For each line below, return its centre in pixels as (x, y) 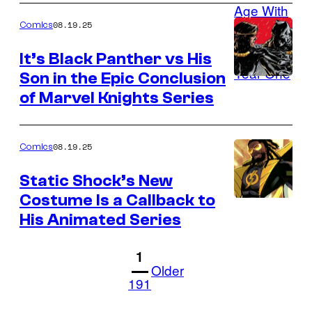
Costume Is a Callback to (117, 200)
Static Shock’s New (96, 181)
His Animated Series (100, 220)
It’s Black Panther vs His (116, 59)
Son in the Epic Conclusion (123, 78)
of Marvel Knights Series (117, 98)
